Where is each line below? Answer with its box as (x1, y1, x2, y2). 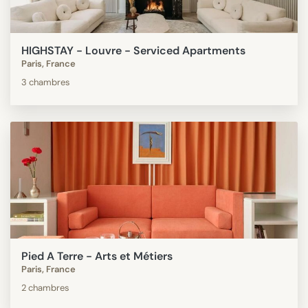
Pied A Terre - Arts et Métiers (21, 248, 173, 263)
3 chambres (21, 76, 70, 88)
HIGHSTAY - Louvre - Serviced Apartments (21, 43, 245, 58)
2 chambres (21, 281, 69, 294)
